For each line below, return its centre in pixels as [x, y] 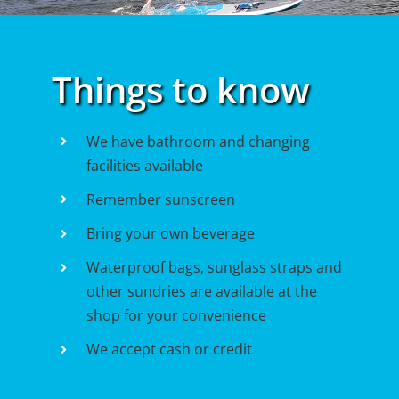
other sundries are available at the [201, 292]
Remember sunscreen [160, 199]
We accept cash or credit [169, 350]
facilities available [144, 165]
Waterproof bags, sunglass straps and [214, 268]
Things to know [181, 89]
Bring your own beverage [170, 233]
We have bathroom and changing [198, 141]
